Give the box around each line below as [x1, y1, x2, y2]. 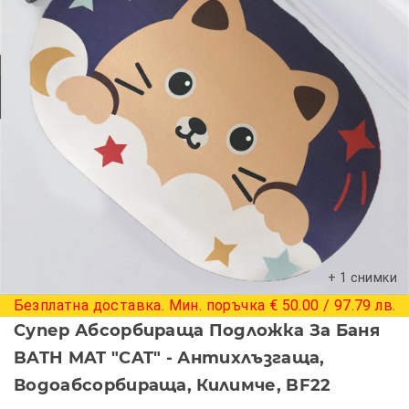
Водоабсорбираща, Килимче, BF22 [14, 374, 331, 395]
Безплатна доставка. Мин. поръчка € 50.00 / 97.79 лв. [13, 296, 396, 314]
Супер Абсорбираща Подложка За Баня [14, 320, 380, 341]
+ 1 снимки [328, 269, 397, 285]
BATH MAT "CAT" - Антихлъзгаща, [14, 347, 325, 368]
